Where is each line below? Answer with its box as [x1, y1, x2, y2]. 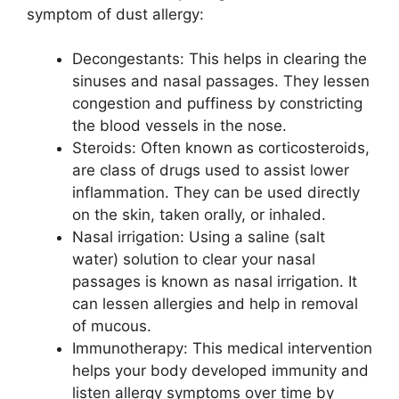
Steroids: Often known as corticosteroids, [72, 139, 370, 158]
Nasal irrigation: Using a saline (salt [72, 228, 325, 247]
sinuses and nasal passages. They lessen [72, 72, 370, 91]
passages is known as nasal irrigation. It [72, 273, 357, 291]
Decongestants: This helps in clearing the [72, 50, 367, 69]
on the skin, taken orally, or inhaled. [72, 206, 326, 224]
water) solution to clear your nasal [72, 250, 315, 269]
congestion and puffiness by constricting [72, 94, 362, 113]
